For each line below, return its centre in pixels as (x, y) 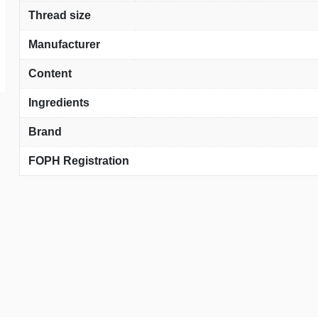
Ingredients (59, 102)
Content (50, 73)
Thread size (60, 15)
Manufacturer (65, 44)
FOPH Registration (79, 160)
